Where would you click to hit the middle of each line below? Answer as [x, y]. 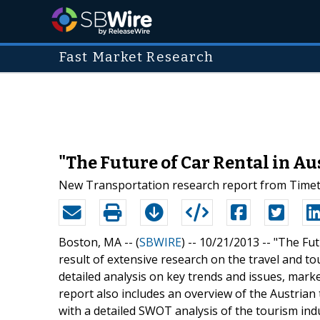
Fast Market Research [136, 57]
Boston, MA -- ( [99, 242]
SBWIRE [160, 242]
